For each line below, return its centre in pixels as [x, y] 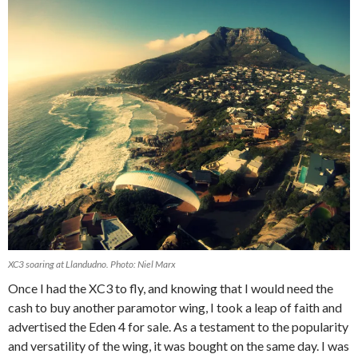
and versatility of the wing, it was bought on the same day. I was [179, 346]
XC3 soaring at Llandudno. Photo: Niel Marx [92, 265]
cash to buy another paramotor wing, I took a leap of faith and [175, 308]
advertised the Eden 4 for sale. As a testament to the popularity [178, 327]
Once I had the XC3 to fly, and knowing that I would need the [171, 288]
